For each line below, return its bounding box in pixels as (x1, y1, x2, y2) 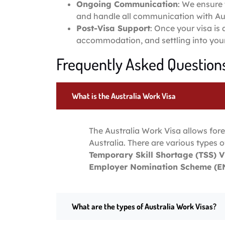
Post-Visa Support (76, 23, 150, 33)
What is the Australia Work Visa (72, 90, 176, 101)
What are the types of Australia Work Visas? (72, 201, 216, 211)
